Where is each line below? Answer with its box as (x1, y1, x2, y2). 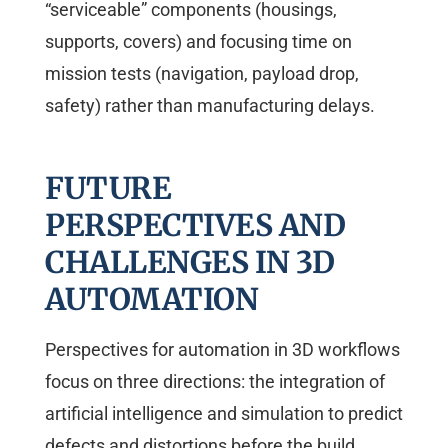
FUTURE (45, 169, 171, 208)
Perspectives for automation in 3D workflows (45, 339, 400, 361)
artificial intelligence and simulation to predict (45, 403, 403, 425)
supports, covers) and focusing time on (45, 31, 352, 53)
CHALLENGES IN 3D (45, 243, 334, 282)
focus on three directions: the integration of (45, 371, 385, 393)
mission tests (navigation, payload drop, (45, 63, 359, 85)
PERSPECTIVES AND (45, 206, 345, 245)
